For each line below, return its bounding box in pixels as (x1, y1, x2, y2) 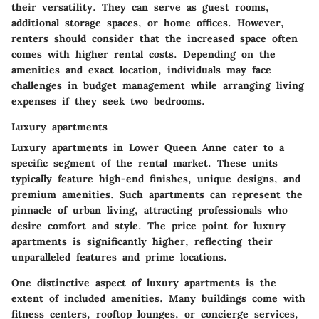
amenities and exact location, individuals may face (11, 63, 271, 76)
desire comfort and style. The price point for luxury (11, 219, 286, 232)
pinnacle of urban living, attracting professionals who (11, 203, 288, 216)
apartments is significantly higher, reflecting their (11, 234, 273, 248)
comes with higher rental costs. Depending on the (11, 47, 276, 61)
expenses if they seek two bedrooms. (11, 94, 205, 108)
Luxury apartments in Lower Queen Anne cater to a (11, 140, 284, 154)
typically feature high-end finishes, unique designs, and (11, 172, 300, 185)
